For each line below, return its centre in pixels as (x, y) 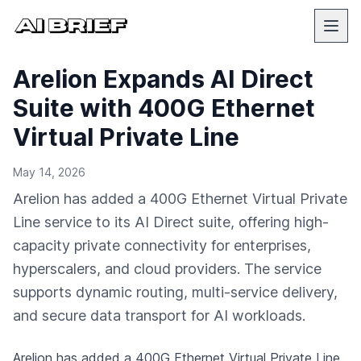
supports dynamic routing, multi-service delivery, (175, 292)
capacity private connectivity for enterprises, (162, 245)
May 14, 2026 (49, 172)
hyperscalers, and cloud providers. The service (167, 269)
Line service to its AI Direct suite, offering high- (171, 222)
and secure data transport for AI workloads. (159, 315)
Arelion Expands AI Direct (163, 79)
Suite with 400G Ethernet (164, 108)
